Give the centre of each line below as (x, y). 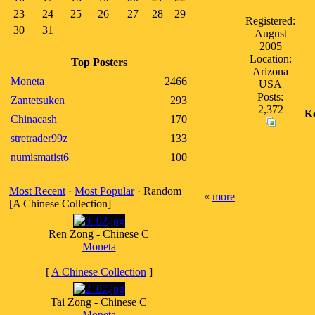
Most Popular (104, 191)
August (270, 33)
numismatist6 (40, 157)
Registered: (270, 21)
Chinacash (34, 119)
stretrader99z (39, 138)
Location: (270, 59)
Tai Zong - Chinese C (99, 302)
